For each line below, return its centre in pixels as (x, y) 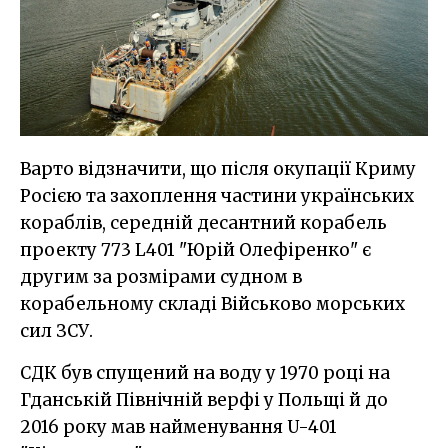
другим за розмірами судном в (161, 276)
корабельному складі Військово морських (212, 303)
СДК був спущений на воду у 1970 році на (205, 372)
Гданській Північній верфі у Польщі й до (204, 399)
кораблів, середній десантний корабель (203, 222)
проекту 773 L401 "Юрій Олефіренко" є (195, 249)
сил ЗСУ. (56, 330)
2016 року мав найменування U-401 (178, 426)
